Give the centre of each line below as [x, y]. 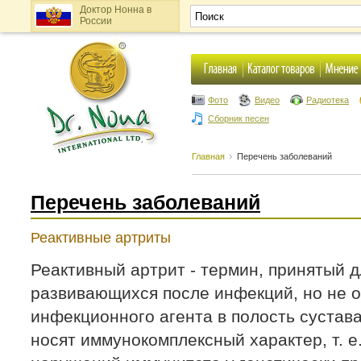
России [95, 21]
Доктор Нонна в [115, 10]
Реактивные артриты [101, 238]
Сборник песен [239, 118]
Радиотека [328, 100]
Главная [208, 156]
